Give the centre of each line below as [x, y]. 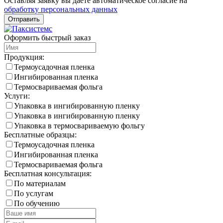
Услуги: [17, 96]
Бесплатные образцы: [40, 134]
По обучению [37, 203]
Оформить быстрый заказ [47, 37]
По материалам [40, 183]
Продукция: [24, 57]
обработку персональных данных [61, 9]
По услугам [34, 193]
